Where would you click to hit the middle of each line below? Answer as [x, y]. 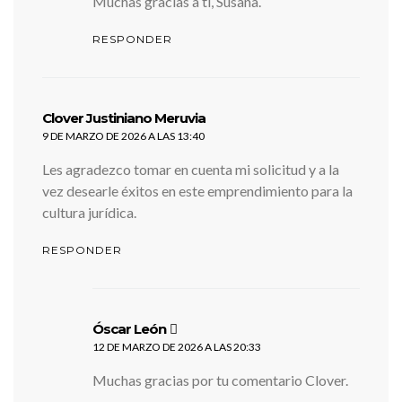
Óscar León [129, 329]
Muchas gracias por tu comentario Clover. [220, 380]
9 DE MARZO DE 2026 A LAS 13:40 [123, 136]
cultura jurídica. [89, 212]
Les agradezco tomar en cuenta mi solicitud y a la [191, 169]
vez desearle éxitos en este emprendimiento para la [197, 191]
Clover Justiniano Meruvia [124, 118]
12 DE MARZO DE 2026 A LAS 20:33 [177, 347]
